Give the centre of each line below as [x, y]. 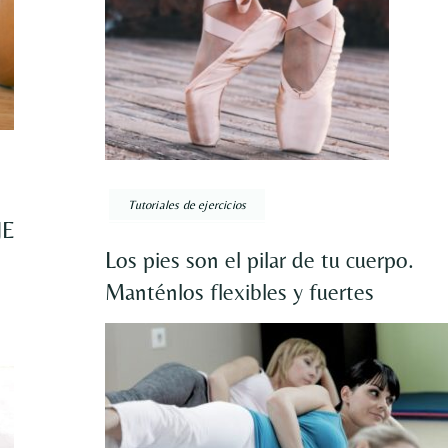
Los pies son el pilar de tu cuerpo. [260, 259]
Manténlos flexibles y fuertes [240, 291]
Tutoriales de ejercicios [187, 204]
